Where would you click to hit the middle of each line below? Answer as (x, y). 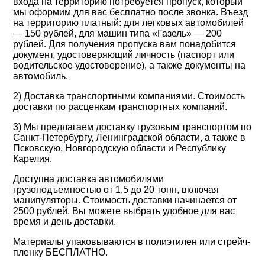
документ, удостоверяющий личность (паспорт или (124, 55)
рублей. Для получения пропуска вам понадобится (125, 44)
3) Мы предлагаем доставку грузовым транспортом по (132, 127)
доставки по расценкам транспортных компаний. (120, 107)
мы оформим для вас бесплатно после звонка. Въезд (131, 12)
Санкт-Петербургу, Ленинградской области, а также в (130, 138)
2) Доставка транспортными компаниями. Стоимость (129, 96)
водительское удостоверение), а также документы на (130, 65)
